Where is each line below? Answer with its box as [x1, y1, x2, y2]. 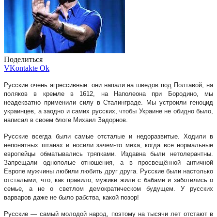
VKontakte [4, 63, 38, 72]
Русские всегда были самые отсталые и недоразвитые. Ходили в [4, 132, 213, 140]
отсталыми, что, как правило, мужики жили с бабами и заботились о [4, 176, 213, 184]
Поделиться [4, 55, 43, 63]
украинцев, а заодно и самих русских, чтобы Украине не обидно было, [4, 107, 213, 115]
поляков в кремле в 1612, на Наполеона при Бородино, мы [4, 90, 213, 97]
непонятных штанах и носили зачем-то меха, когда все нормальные [4, 141, 213, 149]
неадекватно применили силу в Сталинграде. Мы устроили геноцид [4, 98, 213, 106]
